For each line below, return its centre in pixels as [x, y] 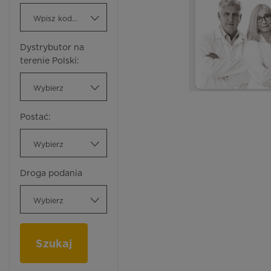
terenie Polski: [50, 61]
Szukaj [54, 244]
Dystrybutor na [52, 48]
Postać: [35, 117]
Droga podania [51, 174]
